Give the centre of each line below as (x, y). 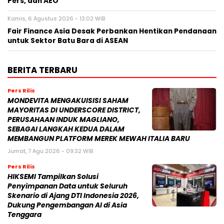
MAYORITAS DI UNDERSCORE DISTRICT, (74, 110)
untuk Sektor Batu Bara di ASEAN (68, 40)
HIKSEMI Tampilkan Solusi (53, 176)
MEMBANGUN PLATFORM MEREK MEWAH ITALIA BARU (99, 138)
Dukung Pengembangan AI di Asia (67, 205)
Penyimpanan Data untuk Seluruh (67, 186)
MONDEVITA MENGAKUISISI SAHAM (68, 100)
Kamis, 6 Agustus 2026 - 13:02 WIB (56, 18)
